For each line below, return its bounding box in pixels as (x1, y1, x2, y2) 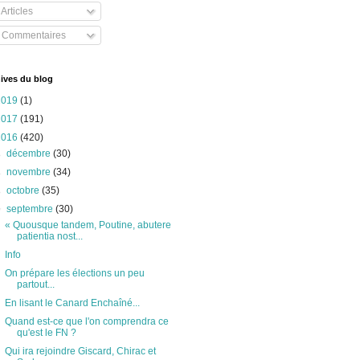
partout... (16, 279, 55, 290)
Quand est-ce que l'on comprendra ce (4, 316, 169, 327)
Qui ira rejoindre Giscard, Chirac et (4, 346, 156, 357)
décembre (6, 148, 54, 159)
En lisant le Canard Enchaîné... (4, 297, 140, 309)
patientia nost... (16, 231, 83, 242)
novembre (6, 166, 54, 178)
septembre (6, 203, 56, 215)
